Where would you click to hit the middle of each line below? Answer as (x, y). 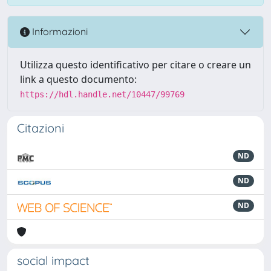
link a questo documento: (78, 79)
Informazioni (59, 32)
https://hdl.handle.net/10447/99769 (102, 94)
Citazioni (41, 128)
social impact (53, 260)
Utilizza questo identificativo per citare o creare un (135, 64)
